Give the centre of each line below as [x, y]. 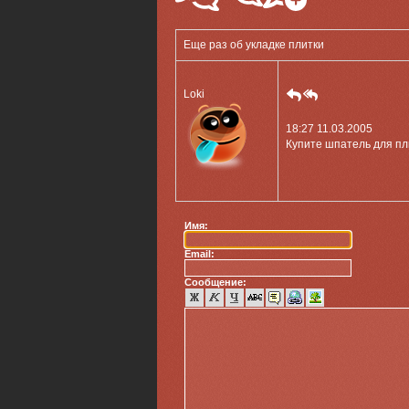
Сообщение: [215, 282]
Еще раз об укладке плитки [254, 45]
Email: [199, 254]
